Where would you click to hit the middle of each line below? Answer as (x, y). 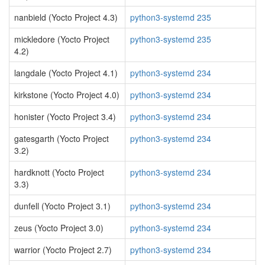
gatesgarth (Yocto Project (62, 138)
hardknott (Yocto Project (59, 172)
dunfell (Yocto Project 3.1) (62, 206)
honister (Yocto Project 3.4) (65, 117)
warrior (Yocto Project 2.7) (63, 250)
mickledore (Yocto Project (62, 39)
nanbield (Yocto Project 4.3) (66, 17)
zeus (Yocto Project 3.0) (59, 228)
